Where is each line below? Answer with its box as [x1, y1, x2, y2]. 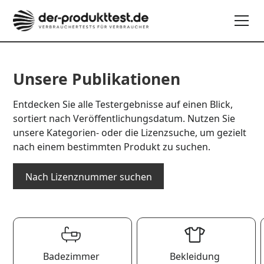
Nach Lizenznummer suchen [25, 170, 152, 183]
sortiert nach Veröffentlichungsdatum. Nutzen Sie [13, 112, 236, 125]
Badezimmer [42, 249, 100, 263]
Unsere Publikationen [13, 68, 181, 90]
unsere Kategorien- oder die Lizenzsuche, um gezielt [13, 126, 247, 139]
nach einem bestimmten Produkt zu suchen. [13, 140, 211, 153]
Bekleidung [169, 249, 220, 263]
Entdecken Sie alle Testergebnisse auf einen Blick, [13, 98, 233, 111]
